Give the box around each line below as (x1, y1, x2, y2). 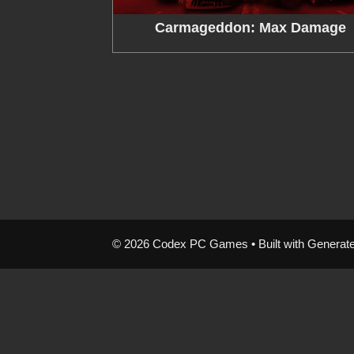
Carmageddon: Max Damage (154, 20, 346, 36)
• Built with (248, 237, 307, 251)
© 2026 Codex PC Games (112, 237, 248, 251)
